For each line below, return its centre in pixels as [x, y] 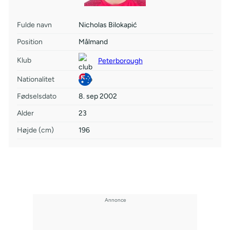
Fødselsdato [36, 96]
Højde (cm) [35, 130]
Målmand [93, 42]
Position [30, 42]
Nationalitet [35, 79]
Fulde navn [34, 25]
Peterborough [120, 61]
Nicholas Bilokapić [108, 25]
